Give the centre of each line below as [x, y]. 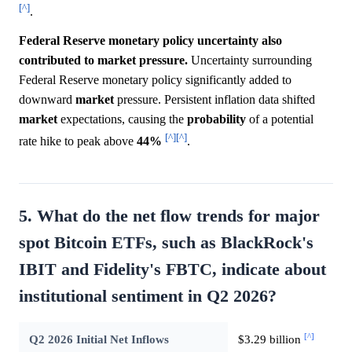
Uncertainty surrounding [250, 60]
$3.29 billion [271, 339]
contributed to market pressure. [103, 60]
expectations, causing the [122, 119]
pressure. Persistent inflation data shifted [214, 100]
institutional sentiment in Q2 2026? [148, 296]
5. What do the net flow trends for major [169, 216]
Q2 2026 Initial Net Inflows [99, 339]
